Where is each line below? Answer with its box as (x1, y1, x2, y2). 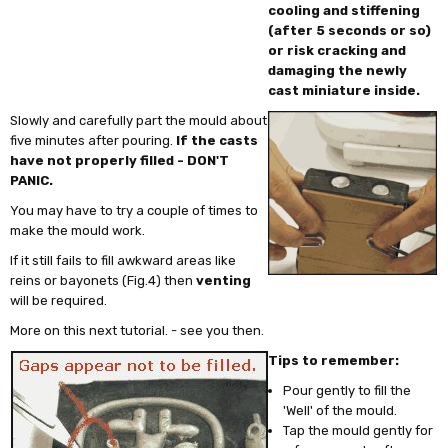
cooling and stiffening (268, 2, 421, 18)
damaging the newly (268, 62, 408, 78)
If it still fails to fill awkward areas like (10, 252, 237, 268)
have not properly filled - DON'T (10, 152, 230, 168)
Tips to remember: (268, 352, 400, 368)
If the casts (176, 132, 259, 148)
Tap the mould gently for (283, 422, 434, 438)
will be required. (10, 292, 108, 308)
